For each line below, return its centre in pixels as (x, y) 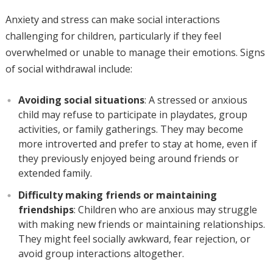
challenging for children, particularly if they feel (113, 36)
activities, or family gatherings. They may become (130, 129)
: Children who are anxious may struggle (165, 210)
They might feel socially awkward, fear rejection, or (134, 239)
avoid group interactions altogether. (101, 253)
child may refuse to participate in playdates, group (133, 115)
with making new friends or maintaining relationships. (141, 224)
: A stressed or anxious (196, 100)
